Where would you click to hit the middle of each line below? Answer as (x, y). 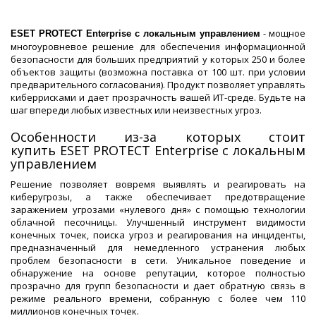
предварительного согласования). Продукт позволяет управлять (158, 85)
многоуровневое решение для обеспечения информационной (158, 47)
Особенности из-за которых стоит (158, 137)
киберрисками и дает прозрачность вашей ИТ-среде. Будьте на (158, 98)
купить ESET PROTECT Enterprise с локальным (158, 151)
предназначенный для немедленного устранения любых (158, 248)
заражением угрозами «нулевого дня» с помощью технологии (158, 210)
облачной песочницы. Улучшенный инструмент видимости (158, 223)
